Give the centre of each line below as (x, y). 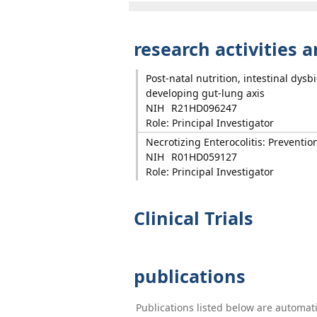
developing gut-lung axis (205, 93)
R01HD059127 (204, 157)
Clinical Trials (191, 218)
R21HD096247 (204, 108)
